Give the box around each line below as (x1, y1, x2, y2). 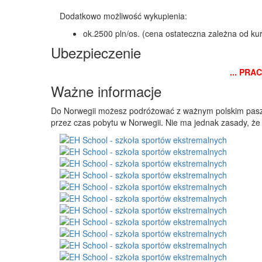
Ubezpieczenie (51, 42, 141, 63)
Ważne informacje (51, 80, 161, 101)
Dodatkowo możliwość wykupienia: (60, 9, 187, 22)
